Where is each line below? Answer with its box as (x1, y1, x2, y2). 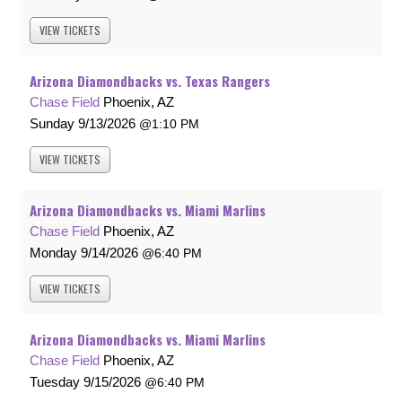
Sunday (30, 116, 74, 132)
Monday (30, 245, 77, 261)
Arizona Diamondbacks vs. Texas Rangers (30, 71, 270, 92)
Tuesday (30, 374, 80, 390)
